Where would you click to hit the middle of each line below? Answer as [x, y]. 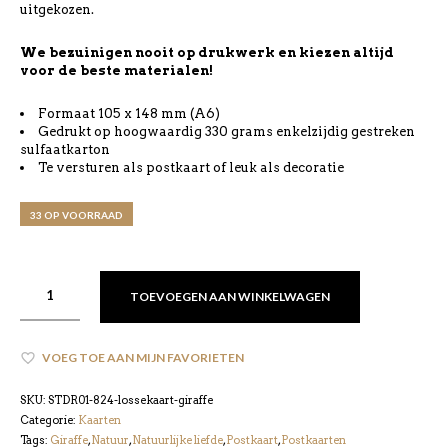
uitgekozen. [57, 9]
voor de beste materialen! [116, 70]
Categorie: [49, 420]
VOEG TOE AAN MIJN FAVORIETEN [143, 357]
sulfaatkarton [65, 149]
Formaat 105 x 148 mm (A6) [129, 113]
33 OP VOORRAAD [76, 215]
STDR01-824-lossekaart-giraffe [130, 400]
